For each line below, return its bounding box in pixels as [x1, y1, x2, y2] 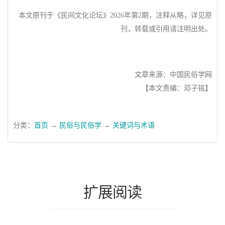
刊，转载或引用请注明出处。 [121, 25, 212, 33]
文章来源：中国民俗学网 [131, 70, 212, 78]
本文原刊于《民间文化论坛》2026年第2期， [19, 12, 156, 19]
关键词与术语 [113, 121, 155, 129]
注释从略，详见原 [156, 12, 212, 19]
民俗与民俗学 [59, 121, 101, 129]
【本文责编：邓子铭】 [142, 84, 212, 92]
